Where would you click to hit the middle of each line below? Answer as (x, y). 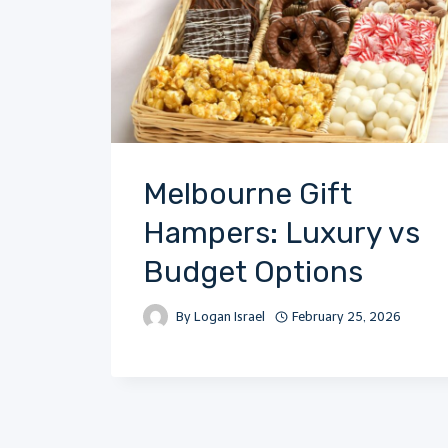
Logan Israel (230, 316)
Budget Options (253, 271)
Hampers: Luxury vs (281, 232)
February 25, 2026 (347, 316)
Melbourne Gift (247, 193)
